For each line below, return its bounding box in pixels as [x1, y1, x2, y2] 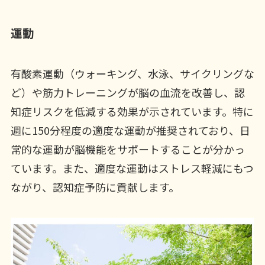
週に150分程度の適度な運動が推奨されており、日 [10, 122, 250, 138]
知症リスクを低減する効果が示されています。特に [10, 104, 254, 119]
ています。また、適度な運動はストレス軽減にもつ [10, 160, 254, 176]
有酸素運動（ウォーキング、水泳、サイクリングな [10, 66, 254, 82]
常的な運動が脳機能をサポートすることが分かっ [10, 141, 245, 157]
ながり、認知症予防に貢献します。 [10, 179, 179, 195]
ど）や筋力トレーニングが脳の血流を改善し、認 [10, 85, 245, 101]
